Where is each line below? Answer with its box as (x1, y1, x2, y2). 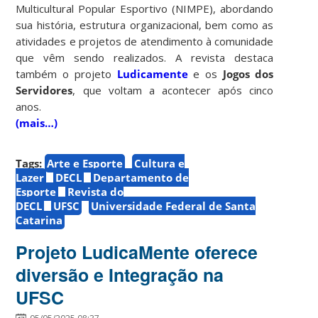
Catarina (16, 212, 63, 227)
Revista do (67, 184, 124, 199)
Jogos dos (222, 66, 274, 81)
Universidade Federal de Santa (91, 198, 256, 213)
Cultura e (134, 155, 185, 170)
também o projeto (16, 66, 117, 81)
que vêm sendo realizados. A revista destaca (16, 50, 274, 65)
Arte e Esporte (47, 155, 124, 170)
